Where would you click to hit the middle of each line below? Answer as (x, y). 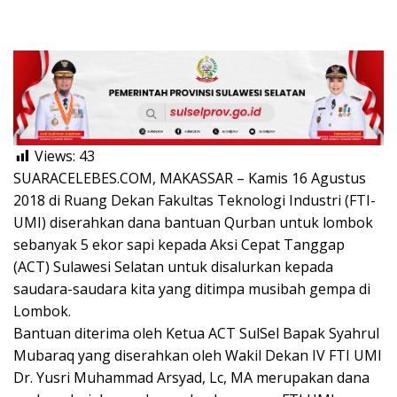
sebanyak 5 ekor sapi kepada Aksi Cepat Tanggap (179, 245)
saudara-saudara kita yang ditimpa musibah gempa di (192, 289)
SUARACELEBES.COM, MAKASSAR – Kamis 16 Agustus (190, 179)
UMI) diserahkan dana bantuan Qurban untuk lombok (193, 223)
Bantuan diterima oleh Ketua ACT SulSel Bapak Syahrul (196, 334)
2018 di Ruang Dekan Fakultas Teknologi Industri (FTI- (195, 201)
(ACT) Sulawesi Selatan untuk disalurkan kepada (173, 267)
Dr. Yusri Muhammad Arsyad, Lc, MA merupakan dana (191, 378)
